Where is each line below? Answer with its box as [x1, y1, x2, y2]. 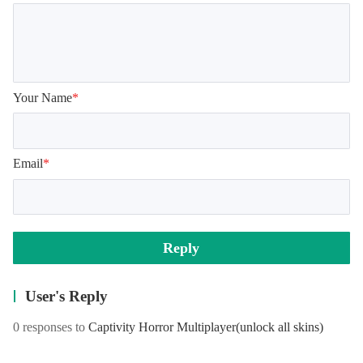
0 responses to [12, 320, 88, 335]
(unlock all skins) [235, 320, 323, 335]
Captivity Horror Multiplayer [88, 320, 236, 335]
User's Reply [25, 288, 109, 305]
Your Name [12, 90, 72, 105]
